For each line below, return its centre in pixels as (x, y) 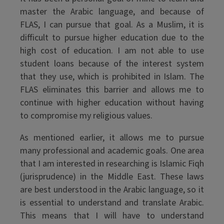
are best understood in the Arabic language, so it (112, 190)
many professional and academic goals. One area (112, 151)
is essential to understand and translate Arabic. (112, 203)
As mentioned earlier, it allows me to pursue (112, 138)
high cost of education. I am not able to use (112, 51)
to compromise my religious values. (86, 116)
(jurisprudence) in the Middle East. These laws (112, 177)
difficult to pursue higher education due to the (112, 38)
